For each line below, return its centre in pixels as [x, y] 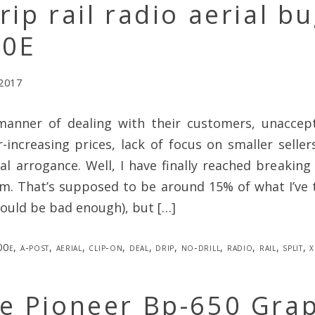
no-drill [201, 247]
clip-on [106, 247]
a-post [35, 247]
